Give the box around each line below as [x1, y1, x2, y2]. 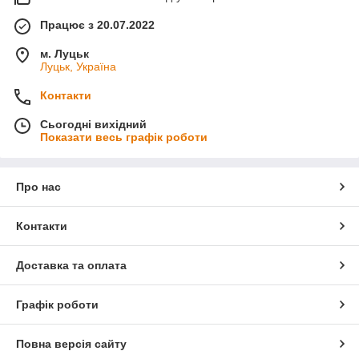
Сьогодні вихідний [40, 118, 147, 131]
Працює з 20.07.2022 [40, 18, 155, 32]
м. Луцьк [40, 47, 89, 61]
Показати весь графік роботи [40, 131, 208, 144]
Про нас [16, 180, 61, 194]
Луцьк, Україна [40, 60, 116, 74]
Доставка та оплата [16, 259, 127, 272]
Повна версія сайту [16, 337, 127, 351]
